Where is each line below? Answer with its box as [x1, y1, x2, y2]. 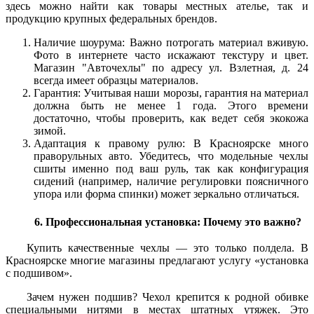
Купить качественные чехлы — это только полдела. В [27, 242, 308, 254]
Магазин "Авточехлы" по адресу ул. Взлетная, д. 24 [34, 62, 308, 74]
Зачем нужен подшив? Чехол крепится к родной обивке [27, 291, 308, 303]
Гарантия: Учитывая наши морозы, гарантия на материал [34, 87, 308, 99]
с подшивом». [6, 267, 72, 280]
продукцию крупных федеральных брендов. [6, 13, 217, 25]
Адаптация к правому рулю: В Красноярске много [34, 137, 308, 149]
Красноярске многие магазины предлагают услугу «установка [6, 254, 308, 267]
